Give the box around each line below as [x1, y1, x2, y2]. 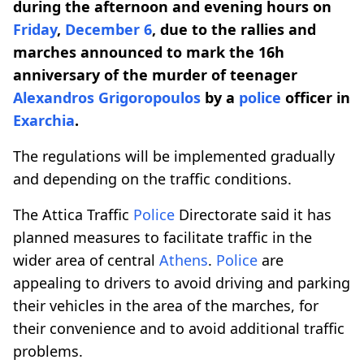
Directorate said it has [175, 204, 331, 224]
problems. [13, 340, 83, 361]
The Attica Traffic [13, 204, 133, 224]
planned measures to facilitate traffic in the [13, 227, 312, 247]
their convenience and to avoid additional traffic [13, 318, 344, 338]
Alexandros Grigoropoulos [13, 87, 201, 107]
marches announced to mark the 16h [13, 41, 284, 62]
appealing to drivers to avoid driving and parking [13, 272, 350, 292]
